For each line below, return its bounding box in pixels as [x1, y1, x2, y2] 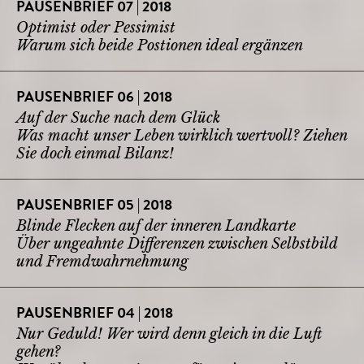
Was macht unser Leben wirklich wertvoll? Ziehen [16, 126, 347, 145]
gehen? [16, 342, 60, 361]
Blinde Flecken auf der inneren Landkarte [16, 216, 296, 235]
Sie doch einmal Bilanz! [16, 144, 174, 162]
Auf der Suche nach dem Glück [16, 108, 220, 127]
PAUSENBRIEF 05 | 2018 [16, 198, 172, 214]
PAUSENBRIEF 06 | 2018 [16, 90, 172, 106]
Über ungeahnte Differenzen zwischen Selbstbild [16, 234, 337, 253]
